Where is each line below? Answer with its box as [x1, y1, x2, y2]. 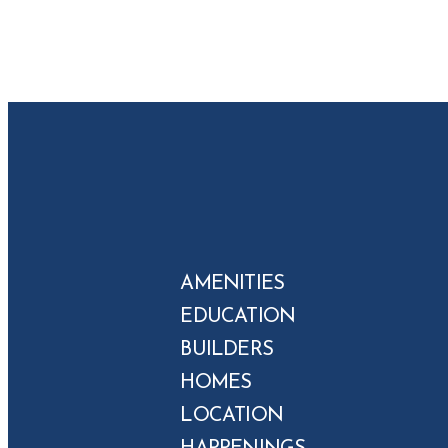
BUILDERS [180, 340, 273, 360]
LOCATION [180, 406, 283, 426]
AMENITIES [180, 274, 285, 294]
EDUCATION [180, 307, 296, 327]
